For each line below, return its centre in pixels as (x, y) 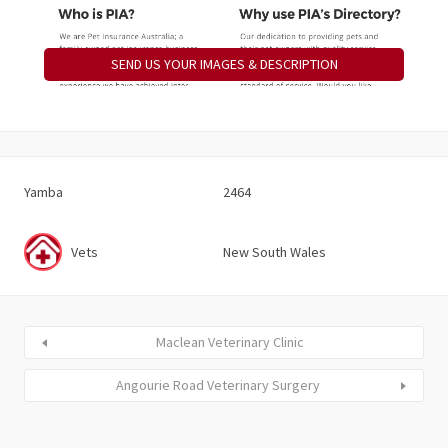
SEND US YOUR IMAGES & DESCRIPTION (224, 64)
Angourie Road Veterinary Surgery (218, 385)
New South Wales (274, 251)
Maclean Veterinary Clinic (230, 342)
